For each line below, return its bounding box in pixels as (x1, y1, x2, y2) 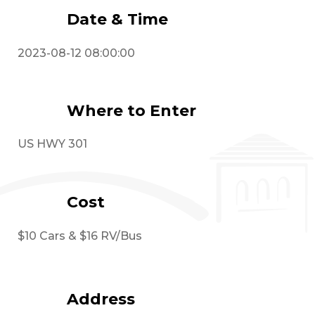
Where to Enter (67, 101, 196, 120)
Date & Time (67, 9, 168, 29)
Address (67, 290, 135, 309)
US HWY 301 (18, 137, 87, 151)
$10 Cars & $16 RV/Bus (18, 229, 142, 243)
